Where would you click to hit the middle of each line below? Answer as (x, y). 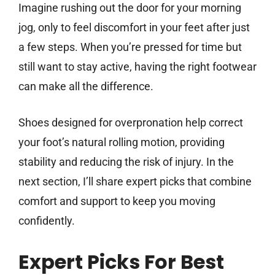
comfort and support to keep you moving (117, 201)
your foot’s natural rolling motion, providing (122, 142)
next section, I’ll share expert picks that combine (135, 182)
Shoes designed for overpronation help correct (131, 123)
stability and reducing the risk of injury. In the (126, 162)
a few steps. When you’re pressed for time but (130, 47)
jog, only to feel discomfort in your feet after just (134, 28)
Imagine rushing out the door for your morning (130, 8)
